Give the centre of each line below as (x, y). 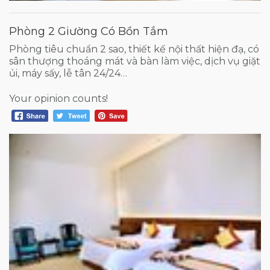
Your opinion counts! (58, 98)
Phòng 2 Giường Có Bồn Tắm (89, 31)
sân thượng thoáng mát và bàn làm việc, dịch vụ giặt (135, 61)
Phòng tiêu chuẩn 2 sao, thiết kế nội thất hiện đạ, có (134, 49)
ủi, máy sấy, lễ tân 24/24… (68, 73)
